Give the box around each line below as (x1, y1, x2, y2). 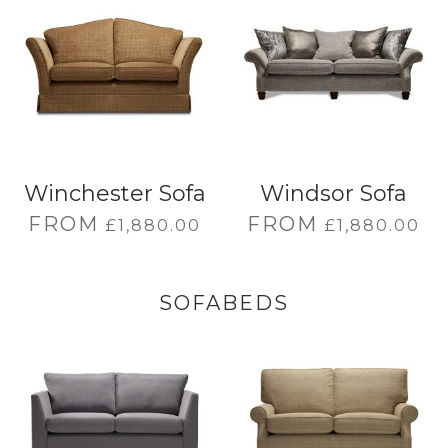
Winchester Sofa (23, 180, 206, 207)
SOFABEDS (159, 291, 289, 315)
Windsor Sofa (260, 180, 407, 207)
